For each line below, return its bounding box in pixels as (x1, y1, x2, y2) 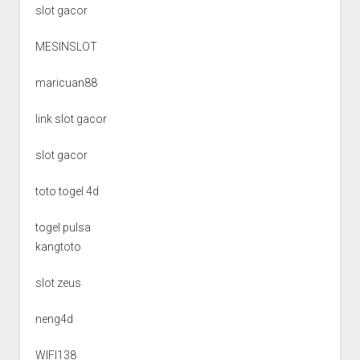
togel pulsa (35, 220, 91, 234)
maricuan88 (35, 76, 97, 89)
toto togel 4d (35, 184, 99, 198)
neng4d (35, 312, 73, 325)
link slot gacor (35, 112, 107, 125)
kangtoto (35, 239, 81, 253)
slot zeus (35, 276, 81, 289)
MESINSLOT (35, 39, 97, 53)
